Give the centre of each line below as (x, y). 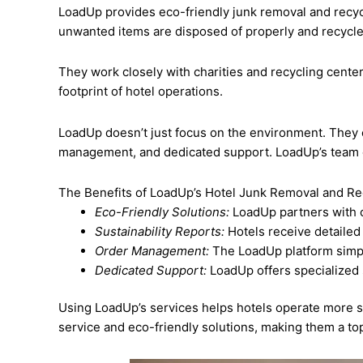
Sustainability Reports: (160, 231)
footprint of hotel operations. (141, 92)
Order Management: (152, 250)
